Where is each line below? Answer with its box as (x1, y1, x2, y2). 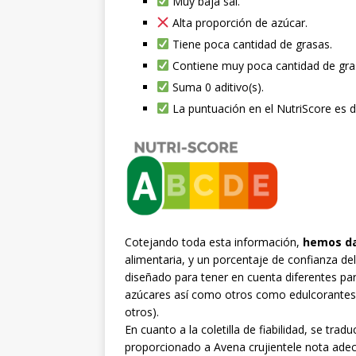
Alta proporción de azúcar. (168, 14, 308, 30)
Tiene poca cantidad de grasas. (168, 36, 332, 52)
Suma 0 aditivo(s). (168, 79, 264, 95)
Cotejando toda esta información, (125, 234, 303, 250)
